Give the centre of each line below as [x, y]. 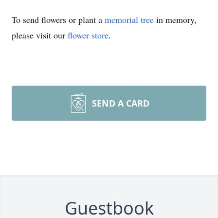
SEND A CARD [121, 103]
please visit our [40, 35]
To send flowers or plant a [58, 19]
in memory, [175, 19]
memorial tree [129, 19]
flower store [88, 35]
